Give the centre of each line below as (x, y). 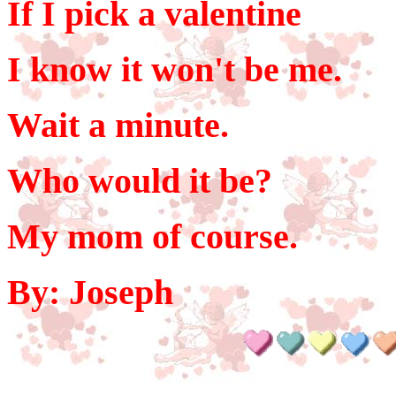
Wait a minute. (118, 125)
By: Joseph (90, 292)
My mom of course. (152, 236)
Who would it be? (140, 181)
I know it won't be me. (175, 69)
